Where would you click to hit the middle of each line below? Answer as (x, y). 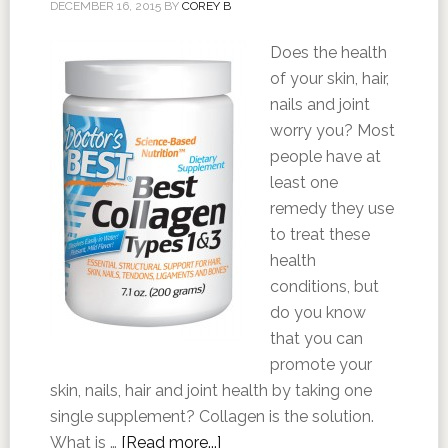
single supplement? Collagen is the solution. (211, 416)
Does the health (328, 52)
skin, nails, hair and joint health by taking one (210, 390)
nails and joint (319, 104)
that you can (316, 338)
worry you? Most (332, 130)
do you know (317, 312)
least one (303, 182)
